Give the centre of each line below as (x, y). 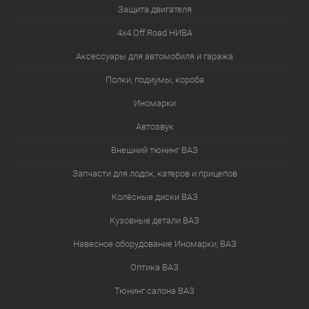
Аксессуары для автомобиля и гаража (154, 56)
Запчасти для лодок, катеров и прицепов (154, 173)
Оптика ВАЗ (154, 267)
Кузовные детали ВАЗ (154, 220)
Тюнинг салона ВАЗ (154, 291)
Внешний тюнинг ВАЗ (154, 150)
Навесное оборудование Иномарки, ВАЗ (154, 244)
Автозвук (154, 127)
